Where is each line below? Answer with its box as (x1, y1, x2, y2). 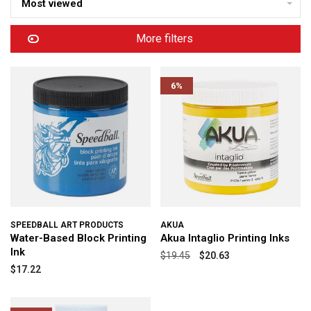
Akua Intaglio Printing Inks (160, 232, 289, 244)
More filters (136, 32, 193, 45)
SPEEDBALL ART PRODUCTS (10, 220, 124, 230)
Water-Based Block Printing (10, 232, 146, 244)
